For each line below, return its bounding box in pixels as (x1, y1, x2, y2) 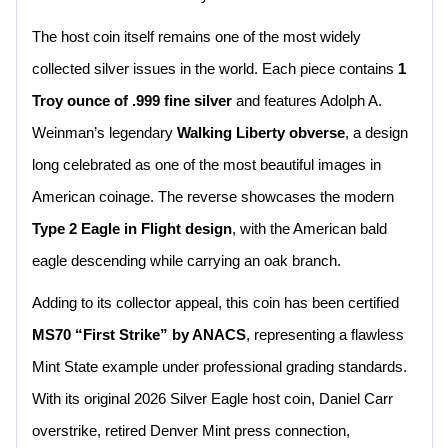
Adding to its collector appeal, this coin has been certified (32, 295, 399, 311)
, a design (345, 125, 408, 141)
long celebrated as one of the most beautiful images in (32, 157, 381, 173)
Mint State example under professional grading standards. (32, 359, 407, 375)
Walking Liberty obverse (177, 125, 345, 141)
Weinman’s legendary (32, 125, 177, 141)
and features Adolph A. (232, 93, 382, 109)
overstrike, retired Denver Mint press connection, (32, 423, 350, 439)
